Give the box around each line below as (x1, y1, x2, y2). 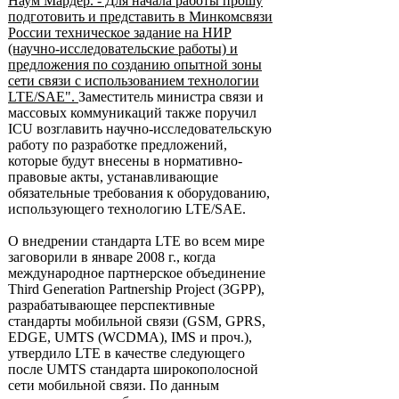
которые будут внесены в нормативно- (8, 153, 242, 168)
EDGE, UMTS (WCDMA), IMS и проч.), (8, 330, 252, 345)
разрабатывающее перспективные (8, 297, 215, 313)
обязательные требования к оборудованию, (8, 185, 270, 200)
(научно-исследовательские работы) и (8, 41, 238, 56)
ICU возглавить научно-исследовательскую (8, 121, 272, 136)
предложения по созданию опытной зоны (8, 57, 262, 72)
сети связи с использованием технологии (8, 73, 259, 88)
